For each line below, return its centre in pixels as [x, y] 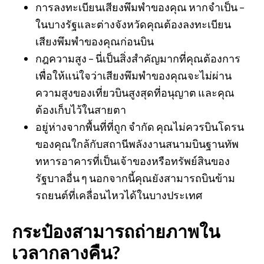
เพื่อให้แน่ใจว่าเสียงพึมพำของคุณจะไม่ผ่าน [133, 75]
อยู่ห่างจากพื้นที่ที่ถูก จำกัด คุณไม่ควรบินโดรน [140, 127]
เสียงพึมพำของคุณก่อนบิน [95, 41]
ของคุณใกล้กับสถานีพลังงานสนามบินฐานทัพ [137, 144]
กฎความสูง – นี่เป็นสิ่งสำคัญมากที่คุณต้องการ [138, 58]
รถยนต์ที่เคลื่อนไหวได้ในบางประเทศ [119, 195]
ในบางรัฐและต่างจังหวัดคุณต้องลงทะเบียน [133, 24]
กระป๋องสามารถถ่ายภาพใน [116, 231]
